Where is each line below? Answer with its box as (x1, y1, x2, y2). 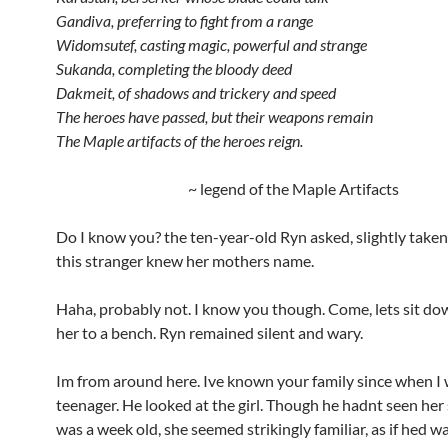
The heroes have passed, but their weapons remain (56, 107, 373, 126)
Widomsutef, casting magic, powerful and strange (56, 35, 367, 54)
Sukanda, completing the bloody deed (56, 59, 292, 78)
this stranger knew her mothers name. (56, 251, 314, 270)
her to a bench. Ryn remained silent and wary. (56, 323, 363, 342)
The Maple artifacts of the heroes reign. (56, 131, 303, 150)
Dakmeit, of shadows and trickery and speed (56, 83, 336, 102)
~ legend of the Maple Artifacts (187, 179, 399, 198)
